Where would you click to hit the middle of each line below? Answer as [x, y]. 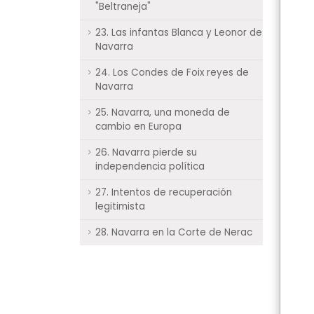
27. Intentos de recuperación [164, 192]
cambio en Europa [138, 127]
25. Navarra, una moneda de [163, 112]
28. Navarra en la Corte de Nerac [174, 232]
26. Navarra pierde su [146, 152]
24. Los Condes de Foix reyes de [172, 73]
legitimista [120, 206]
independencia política [150, 166]
